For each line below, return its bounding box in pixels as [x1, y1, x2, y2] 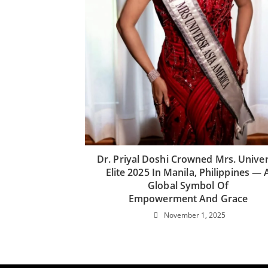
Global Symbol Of [148, 179, 229, 193]
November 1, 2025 [163, 210, 226, 221]
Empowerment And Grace [128, 192, 248, 206]
